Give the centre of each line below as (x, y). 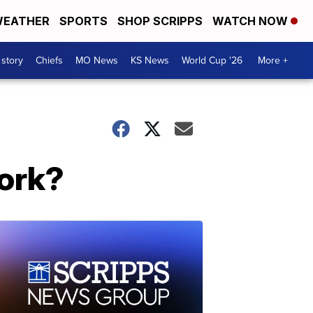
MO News (97, 60)
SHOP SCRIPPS (160, 21)
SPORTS (83, 21)
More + (273, 60)
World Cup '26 (212, 60)
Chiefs (49, 60)
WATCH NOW (252, 21)
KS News (150, 60)
